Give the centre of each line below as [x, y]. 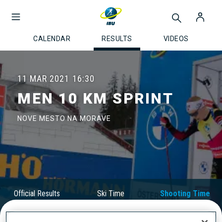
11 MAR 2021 [43, 79]
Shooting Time [185, 194]
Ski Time [111, 194]
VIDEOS [176, 39]
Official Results [37, 194]
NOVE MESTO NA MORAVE [64, 118]
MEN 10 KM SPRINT [95, 98]
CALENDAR [52, 39]
